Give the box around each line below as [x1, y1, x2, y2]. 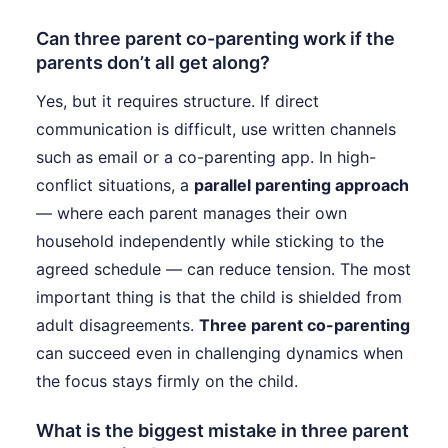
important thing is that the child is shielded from [36, 287, 402, 308]
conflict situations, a [36, 175, 194, 196]
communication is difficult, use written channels [36, 119, 396, 140]
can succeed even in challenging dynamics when [36, 343, 403, 364]
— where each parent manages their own [36, 203, 347, 224]
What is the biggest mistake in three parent [36, 420, 409, 442]
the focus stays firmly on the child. [36, 371, 298, 392]
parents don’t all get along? [36, 52, 270, 74]
